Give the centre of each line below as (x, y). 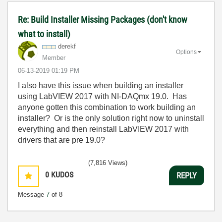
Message (32, 194)
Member (54, 58)
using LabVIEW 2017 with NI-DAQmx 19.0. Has (102, 96)
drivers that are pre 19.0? (61, 140)
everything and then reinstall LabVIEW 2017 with (103, 129)
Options (186, 52)
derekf (67, 46)
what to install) (44, 34)
